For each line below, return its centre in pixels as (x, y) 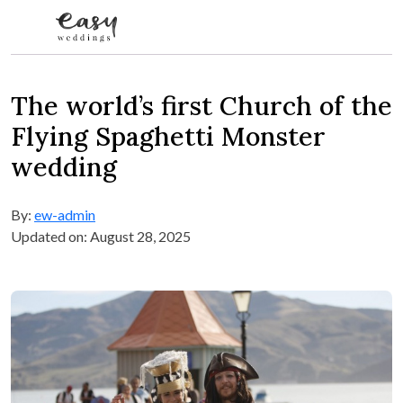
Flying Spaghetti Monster (168, 137)
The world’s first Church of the (201, 106)
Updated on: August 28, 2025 (101, 237)
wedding (64, 167)
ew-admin (65, 215)
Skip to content (57, 64)
